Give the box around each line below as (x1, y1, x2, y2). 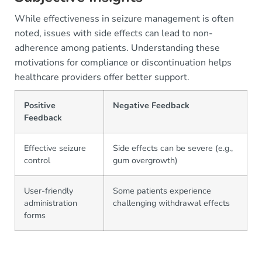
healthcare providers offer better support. (15, 71, 189, 84)
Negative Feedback (113, 99, 189, 111)
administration (24, 197, 77, 209)
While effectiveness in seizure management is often (15, 12, 234, 25)
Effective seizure (24, 142, 86, 154)
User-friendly (24, 185, 73, 196)
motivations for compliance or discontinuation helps (15, 56, 232, 69)
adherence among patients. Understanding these (15, 42, 220, 54)
